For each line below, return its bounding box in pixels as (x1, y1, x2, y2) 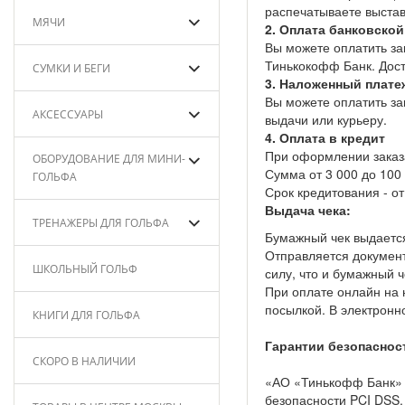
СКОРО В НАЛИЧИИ (33, 353, 136, 369)
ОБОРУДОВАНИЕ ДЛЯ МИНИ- (33, 151, 185, 166)
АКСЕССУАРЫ (33, 107, 103, 122)
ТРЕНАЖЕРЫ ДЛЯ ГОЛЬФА (33, 215, 169, 231)
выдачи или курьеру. (264, 110, 387, 128)
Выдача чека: (264, 201, 351, 219)
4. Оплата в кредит (264, 128, 385, 146)
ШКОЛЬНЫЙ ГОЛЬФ (33, 261, 137, 277)
